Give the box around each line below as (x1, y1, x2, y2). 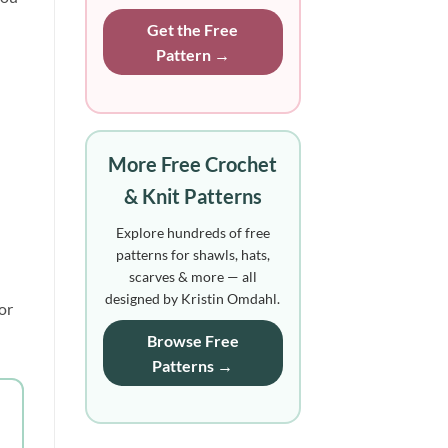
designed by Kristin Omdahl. (105, 289, 281, 307)
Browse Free (146, 330, 239, 350)
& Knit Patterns (123, 183, 262, 208)
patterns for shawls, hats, (115, 245, 270, 263)
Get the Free (147, 19, 239, 39)
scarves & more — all (128, 267, 257, 285)
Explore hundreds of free (115, 223, 270, 241)
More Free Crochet (108, 151, 278, 176)
